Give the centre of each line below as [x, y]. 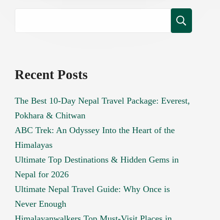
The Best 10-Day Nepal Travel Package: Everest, [103, 100]
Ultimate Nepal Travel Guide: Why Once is [93, 189]
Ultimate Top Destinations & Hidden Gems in [97, 159]
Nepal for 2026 [42, 174]
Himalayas [34, 145]
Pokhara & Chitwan [50, 115]
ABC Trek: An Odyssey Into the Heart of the [95, 130]
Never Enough [41, 204]
